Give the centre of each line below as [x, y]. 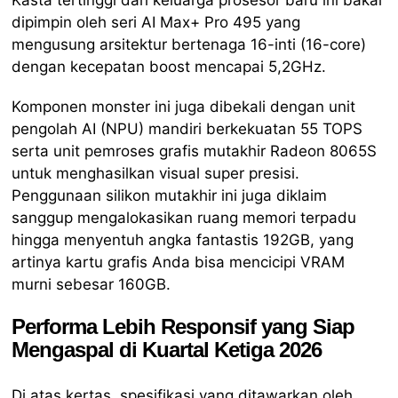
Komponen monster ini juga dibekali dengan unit [184, 106]
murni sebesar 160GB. [92, 284]
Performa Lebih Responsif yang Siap [183, 327]
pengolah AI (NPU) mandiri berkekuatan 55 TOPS [187, 128]
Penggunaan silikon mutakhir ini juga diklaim [170, 195]
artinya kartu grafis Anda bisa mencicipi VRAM [179, 262]
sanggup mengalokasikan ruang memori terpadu [184, 217]
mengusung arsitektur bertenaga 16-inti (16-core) [189, 44]
